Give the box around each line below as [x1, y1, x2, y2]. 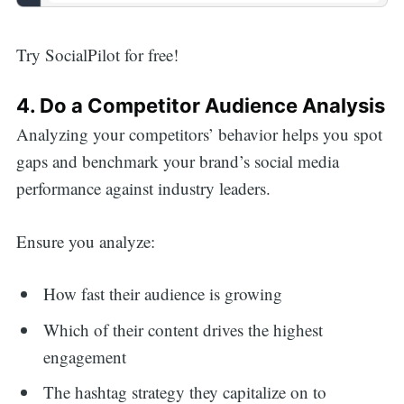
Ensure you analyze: [15, 229, 155, 252]
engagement [43, 344, 127, 368]
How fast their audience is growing [43, 282, 283, 306]
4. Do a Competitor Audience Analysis [15, 93, 385, 117]
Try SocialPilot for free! [15, 43, 179, 67]
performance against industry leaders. [15, 177, 271, 200]
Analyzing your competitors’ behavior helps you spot [15, 123, 382, 146]
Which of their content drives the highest [43, 317, 324, 341]
